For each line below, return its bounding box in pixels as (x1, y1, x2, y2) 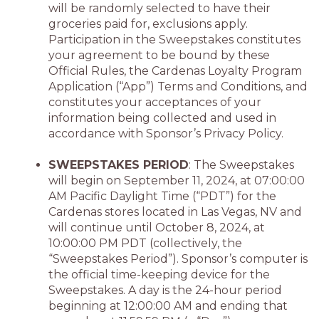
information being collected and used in (48, 111, 276, 125)
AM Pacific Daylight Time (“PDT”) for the (48, 189, 276, 203)
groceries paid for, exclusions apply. (48, 17, 248, 31)
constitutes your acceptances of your (48, 95, 261, 109)
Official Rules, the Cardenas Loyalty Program (48, 64, 302, 78)
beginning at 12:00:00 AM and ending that (48, 299, 288, 313)
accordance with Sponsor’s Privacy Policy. (48, 127, 283, 140)
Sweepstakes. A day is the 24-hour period (48, 283, 282, 297)
